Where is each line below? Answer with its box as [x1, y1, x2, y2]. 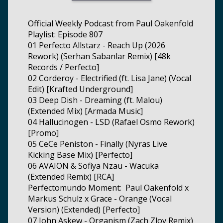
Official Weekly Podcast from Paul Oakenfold [28, 17, 193, 29]
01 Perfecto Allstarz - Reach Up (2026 [28, 39, 165, 51]
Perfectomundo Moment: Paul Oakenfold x [28, 182, 189, 193]
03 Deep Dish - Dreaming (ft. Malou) [28, 94, 162, 106]
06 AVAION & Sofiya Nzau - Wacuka [28, 160, 159, 171]
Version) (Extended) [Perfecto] [28, 204, 140, 215]
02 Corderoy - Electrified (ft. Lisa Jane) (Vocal [28, 72, 191, 84]
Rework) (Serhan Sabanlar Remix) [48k [28, 50, 171, 62]
